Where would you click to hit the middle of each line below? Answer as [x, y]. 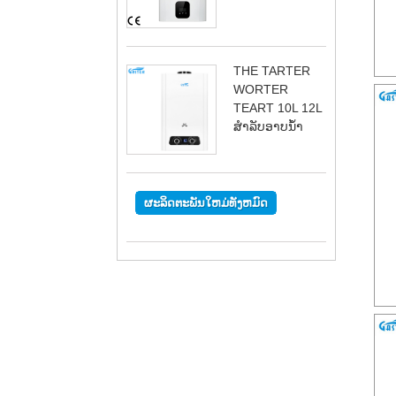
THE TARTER [272, 70]
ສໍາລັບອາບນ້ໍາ [268, 126]
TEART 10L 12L [278, 107]
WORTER [261, 89]
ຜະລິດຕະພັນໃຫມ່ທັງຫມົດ [206, 202]
